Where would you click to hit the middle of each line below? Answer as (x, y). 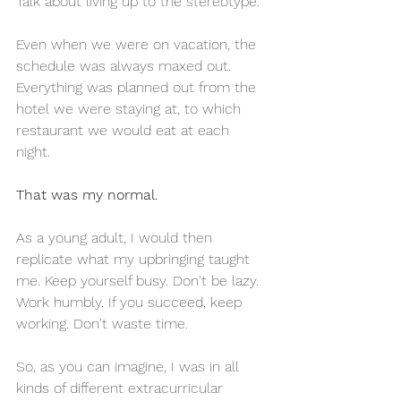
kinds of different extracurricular (122, 388)
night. (35, 151)
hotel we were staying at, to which (131, 108)
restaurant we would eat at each (125, 130)
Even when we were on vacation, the (138, 44)
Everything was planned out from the (138, 87)
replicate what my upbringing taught (135, 259)
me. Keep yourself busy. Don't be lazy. (140, 280)
